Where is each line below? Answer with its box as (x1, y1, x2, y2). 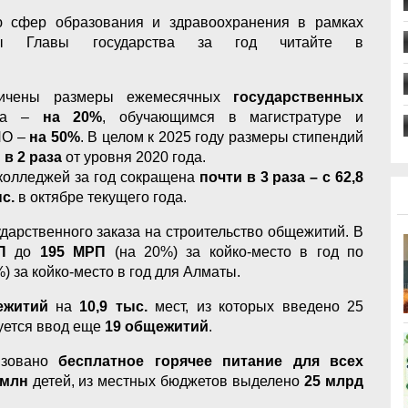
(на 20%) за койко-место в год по (106, 243, 364, 260)
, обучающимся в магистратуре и (102, 108, 364, 125)
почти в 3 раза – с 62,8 (199, 168, 363, 185)
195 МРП (39, 243, 107, 260)
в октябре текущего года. (15, 189, 187, 205)
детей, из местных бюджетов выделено (32, 372, 305, 389)
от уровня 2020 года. (62, 148, 206, 165)
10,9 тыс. (79, 298, 148, 314)
